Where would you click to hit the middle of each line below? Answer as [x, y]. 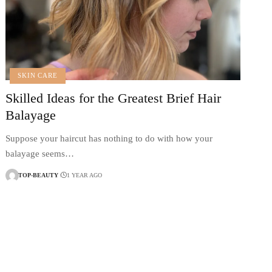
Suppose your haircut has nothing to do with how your [109, 138]
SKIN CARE [38, 76]
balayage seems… [40, 153]
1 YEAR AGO [84, 175]
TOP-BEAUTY [39, 175]
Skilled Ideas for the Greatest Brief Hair [114, 98]
